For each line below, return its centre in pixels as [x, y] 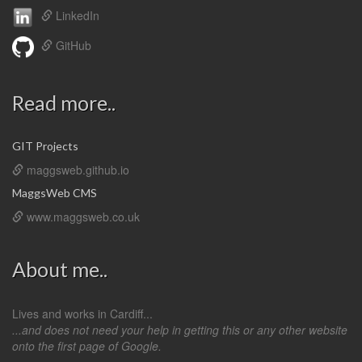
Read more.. [64, 103]
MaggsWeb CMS [55, 193]
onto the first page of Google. [87, 346]
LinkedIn [78, 16]
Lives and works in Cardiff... [86, 314]
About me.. [60, 269]
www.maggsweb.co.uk [83, 217]
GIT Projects [45, 146]
